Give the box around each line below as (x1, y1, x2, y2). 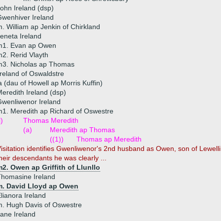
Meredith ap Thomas (50, 126, 115, 134)
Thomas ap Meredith (76, 135, 142, 143)
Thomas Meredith (23, 116, 78, 124)
